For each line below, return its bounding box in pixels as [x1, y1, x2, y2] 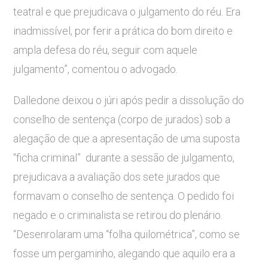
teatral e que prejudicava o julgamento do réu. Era [13, 5, 241, 19]
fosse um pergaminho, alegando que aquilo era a [13, 247, 236, 260]
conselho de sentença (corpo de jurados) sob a [13, 113, 231, 126]
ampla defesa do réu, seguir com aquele [13, 44, 198, 57]
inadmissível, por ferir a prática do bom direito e [13, 25, 233, 38]
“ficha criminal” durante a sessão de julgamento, [13, 151, 235, 165]
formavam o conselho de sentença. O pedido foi [13, 190, 234, 203]
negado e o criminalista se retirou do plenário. [13, 209, 223, 222]
